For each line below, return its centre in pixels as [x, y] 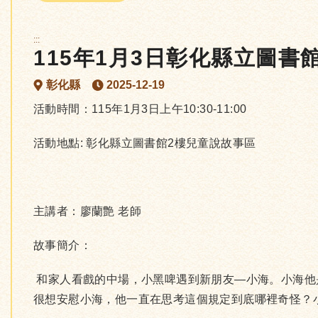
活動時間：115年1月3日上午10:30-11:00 [140, 109]
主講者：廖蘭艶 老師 [87, 211]
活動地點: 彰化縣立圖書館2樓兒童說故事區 [145, 143]
